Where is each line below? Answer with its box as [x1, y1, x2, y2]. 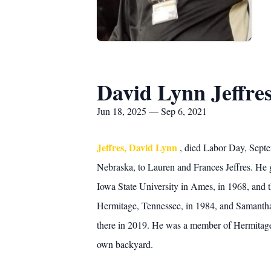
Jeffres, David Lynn [97, 140, 180, 154]
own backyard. [97, 238, 153, 250]
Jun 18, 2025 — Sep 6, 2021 [97, 105, 207, 117]
